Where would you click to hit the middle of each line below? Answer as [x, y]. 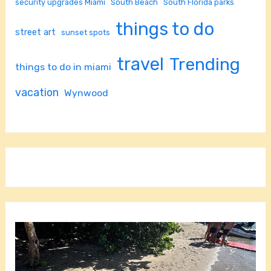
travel [141, 64]
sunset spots [86, 32]
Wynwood [87, 93]
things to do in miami [64, 67]
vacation [37, 92]
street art [36, 32]
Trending [205, 64]
